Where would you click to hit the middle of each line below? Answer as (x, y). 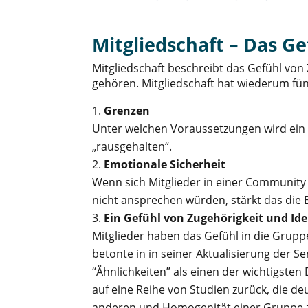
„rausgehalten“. (132, 146)
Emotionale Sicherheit (165, 164)
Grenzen (127, 110)
